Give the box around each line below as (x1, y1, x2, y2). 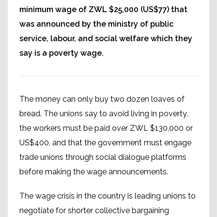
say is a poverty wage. (19, 48, 104, 58)
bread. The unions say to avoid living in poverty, (19, 109, 188, 118)
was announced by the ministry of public (19, 19, 173, 29)
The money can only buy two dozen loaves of (19, 94, 185, 104)
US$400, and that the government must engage (19, 138, 191, 147)
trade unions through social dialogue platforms (19, 153, 186, 162)
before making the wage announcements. (19, 167, 168, 176)
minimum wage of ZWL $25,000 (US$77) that (19, 5, 187, 14)
